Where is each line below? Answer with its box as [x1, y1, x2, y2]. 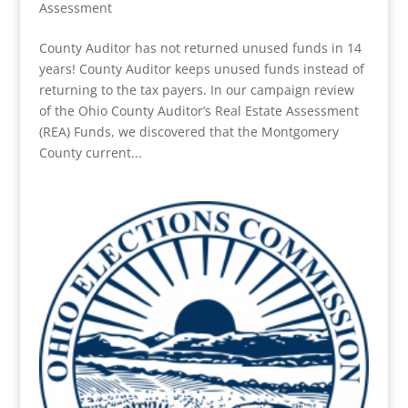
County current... [38, 144, 142, 162]
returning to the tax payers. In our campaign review [38, 81, 354, 99]
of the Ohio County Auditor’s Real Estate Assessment [38, 102, 359, 120]
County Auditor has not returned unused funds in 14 [38, 39, 362, 57]
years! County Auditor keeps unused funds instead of [38, 60, 364, 78]
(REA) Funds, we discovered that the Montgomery [38, 123, 339, 141]
